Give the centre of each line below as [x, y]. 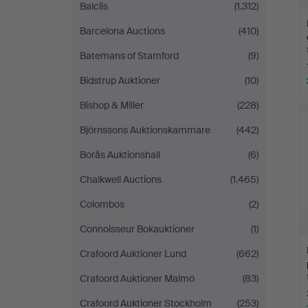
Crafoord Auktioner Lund [133, 254]
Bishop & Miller [112, 105]
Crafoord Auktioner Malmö [137, 278]
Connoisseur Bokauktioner [137, 229]
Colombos [102, 204]
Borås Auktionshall [120, 155]
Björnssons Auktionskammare [145, 130]
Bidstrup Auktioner [120, 80]
